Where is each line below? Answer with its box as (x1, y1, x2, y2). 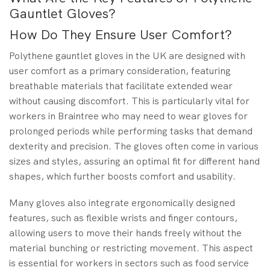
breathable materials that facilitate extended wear (9, 80, 233, 93)
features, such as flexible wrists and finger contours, (9, 211, 237, 224)
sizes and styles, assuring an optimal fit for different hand (9, 155, 260, 168)
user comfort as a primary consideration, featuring (9, 64, 231, 78)
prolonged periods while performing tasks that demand (9, 125, 253, 138)
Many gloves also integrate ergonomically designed (9, 196, 235, 209)
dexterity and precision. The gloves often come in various (9, 140, 259, 153)
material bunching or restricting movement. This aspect (9, 241, 253, 254)
